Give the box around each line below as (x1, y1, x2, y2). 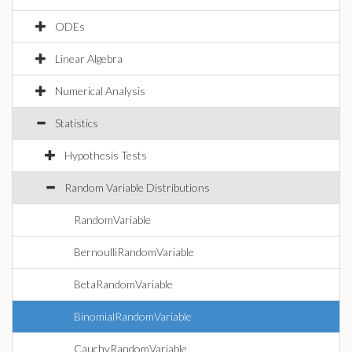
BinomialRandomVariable (74, 310, 192, 323)
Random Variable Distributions (64, 181, 210, 194)
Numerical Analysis (55, 84, 145, 97)
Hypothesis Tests (64, 148, 147, 162)
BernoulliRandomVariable (74, 245, 194, 258)
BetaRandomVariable (74, 277, 173, 291)
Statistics (55, 116, 98, 130)
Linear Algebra (55, 52, 123, 65)
